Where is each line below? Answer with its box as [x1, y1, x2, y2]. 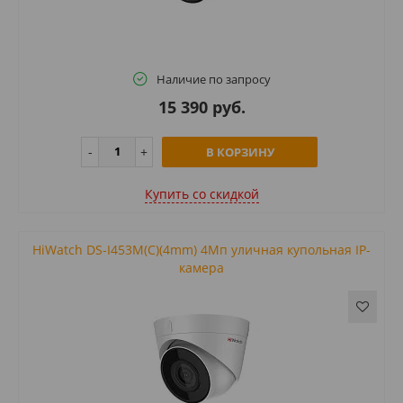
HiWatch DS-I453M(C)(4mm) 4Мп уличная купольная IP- [32, 240, 371, 258]
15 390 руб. [157, 95, 246, 118]
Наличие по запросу [156, 70, 271, 87]
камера [179, 258, 224, 276]
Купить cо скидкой [144, 184, 259, 202]
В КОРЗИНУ [205, 143, 274, 160]
